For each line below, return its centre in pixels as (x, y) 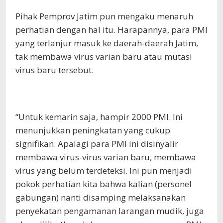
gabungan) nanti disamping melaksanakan (101, 198)
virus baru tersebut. (55, 70)
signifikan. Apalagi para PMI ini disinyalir (97, 144)
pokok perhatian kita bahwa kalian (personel (104, 184)
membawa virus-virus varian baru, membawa (106, 157)
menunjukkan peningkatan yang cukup (93, 130)
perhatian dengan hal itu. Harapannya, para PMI (111, 30)
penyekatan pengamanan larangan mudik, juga (110, 211)
